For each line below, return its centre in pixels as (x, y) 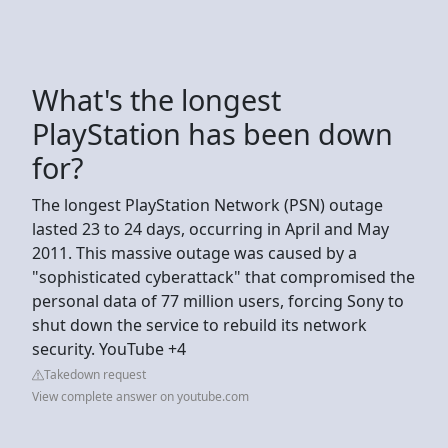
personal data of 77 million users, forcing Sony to (218, 300)
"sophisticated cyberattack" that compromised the (223, 276)
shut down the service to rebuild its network (199, 324)
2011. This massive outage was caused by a (194, 252)
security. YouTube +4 (109, 348)
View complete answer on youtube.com (140, 396)
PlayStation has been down (212, 133)
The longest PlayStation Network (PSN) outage (207, 204)
